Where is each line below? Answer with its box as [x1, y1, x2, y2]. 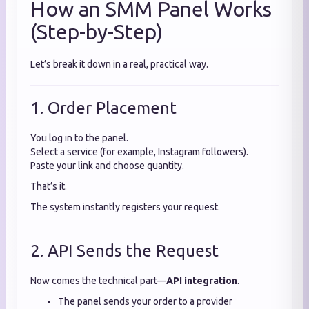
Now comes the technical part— [30, 275, 166, 286]
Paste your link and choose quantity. [30, 160, 184, 171]
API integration [166, 275, 237, 286]
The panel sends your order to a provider [58, 296, 232, 307]
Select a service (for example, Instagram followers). [30, 146, 248, 157]
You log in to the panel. [30, 132, 128, 143]
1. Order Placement [30, 99, 177, 117]
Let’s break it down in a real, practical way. [30, 59, 208, 70]
